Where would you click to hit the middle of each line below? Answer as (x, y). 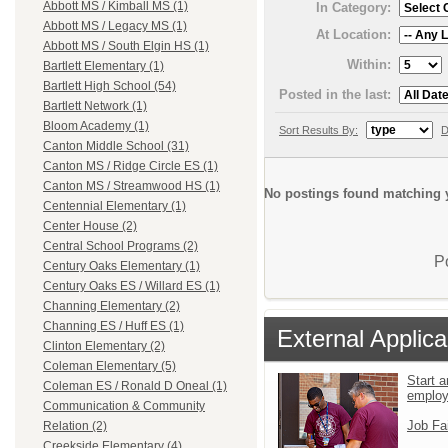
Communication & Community (124, 406)
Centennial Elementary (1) (114, 206)
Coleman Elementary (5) (109, 366)
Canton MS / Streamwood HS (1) (131, 186)
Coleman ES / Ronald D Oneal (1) (135, 386)
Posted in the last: (335, 94)
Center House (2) (90, 226)
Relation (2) (75, 426)
